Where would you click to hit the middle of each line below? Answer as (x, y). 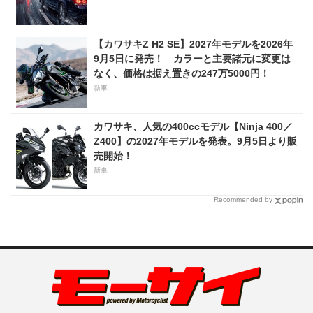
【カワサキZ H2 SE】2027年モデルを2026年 (193, 44)
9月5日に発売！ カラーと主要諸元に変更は (192, 59)
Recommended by (243, 200)
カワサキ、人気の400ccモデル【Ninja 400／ (193, 126)
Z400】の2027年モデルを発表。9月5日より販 (195, 141)
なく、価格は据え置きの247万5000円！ (181, 74)
